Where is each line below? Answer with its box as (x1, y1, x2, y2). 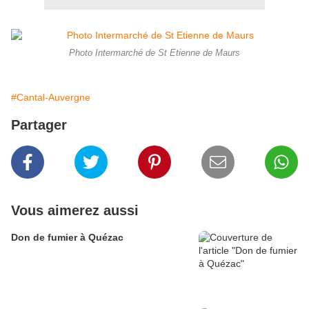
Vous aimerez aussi (11, 203, 139, 219)
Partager (11, 117, 67, 133)
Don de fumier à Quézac (11, 232, 123, 243)
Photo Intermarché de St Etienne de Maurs (69, 48, 240, 59)
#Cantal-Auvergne (11, 92, 90, 103)
